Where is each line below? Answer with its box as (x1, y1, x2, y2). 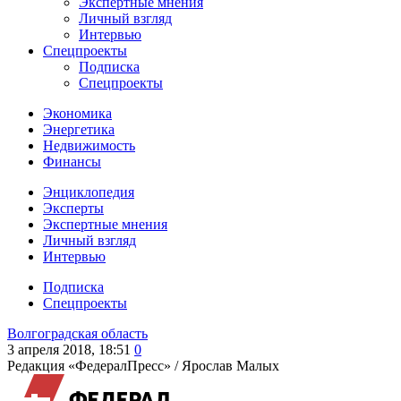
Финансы (43, 154, 101, 169)
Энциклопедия (43, 184, 134, 200)
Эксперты (43, 200, 104, 216)
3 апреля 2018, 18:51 (7, 342, 131, 357)
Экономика (43, 106, 112, 121)
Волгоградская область (7, 326, 148, 341)
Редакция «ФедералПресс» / (7, 358, 182, 373)
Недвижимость (43, 138, 135, 153)
